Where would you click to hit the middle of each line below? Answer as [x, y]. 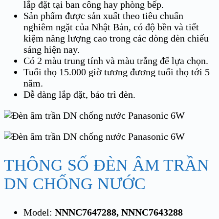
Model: [39, 212]
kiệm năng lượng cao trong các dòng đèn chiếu [116, 38]
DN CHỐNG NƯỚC [75, 183]
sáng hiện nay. [52, 49]
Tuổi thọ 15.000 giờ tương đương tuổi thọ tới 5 [117, 72]
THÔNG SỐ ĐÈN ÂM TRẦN [107, 165]
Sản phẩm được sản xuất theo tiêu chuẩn [103, 15]
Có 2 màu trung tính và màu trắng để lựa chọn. [116, 60]
